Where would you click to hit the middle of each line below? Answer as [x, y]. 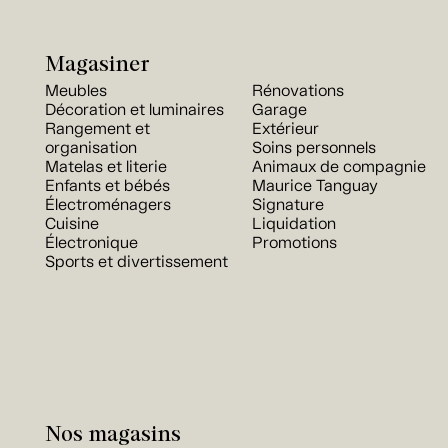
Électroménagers [108, 205]
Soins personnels [314, 148]
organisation [91, 148]
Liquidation [294, 224]
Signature [288, 205]
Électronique [91, 243]
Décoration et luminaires [134, 110]
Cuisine [72, 224]
